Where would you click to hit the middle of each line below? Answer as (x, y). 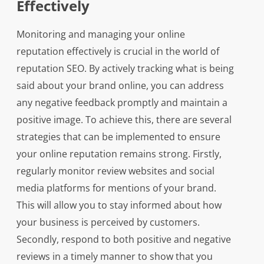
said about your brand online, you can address (120, 86)
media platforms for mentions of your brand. (116, 188)
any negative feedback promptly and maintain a (122, 103)
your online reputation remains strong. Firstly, (119, 154)
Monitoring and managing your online (100, 34)
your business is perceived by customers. (108, 222)
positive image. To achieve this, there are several (124, 120)
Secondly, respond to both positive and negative (123, 240)
